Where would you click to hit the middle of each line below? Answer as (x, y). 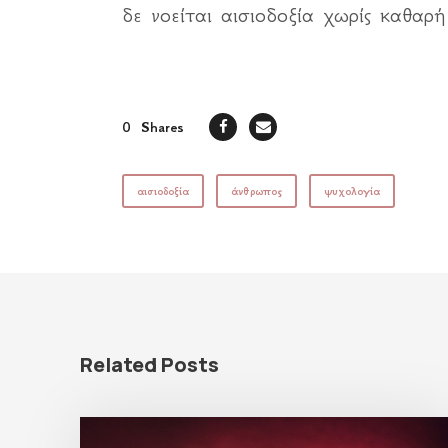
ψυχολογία (352, 191)
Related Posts (149, 364)
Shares (162, 127)
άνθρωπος (256, 191)
